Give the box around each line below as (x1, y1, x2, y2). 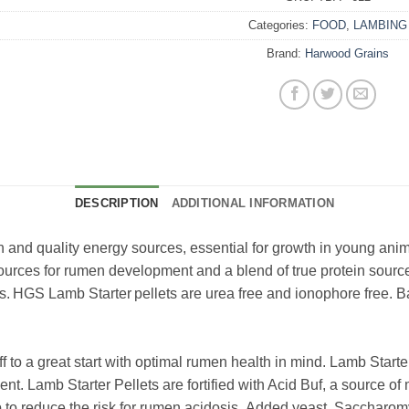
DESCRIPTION (74, 195, 159, 210)
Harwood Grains (305, 46, 389, 60)
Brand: (267, 46, 305, 60)
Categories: (248, 17, 312, 32)
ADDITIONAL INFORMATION (171, 195, 335, 210)
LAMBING (353, 17, 407, 32)
